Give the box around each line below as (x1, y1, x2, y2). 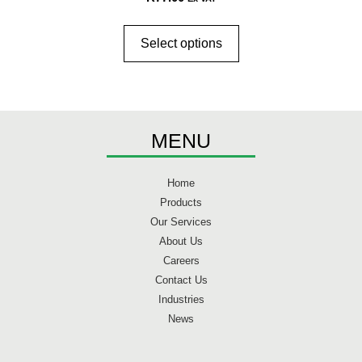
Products (160, 196, 202, 208)
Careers (162, 254, 200, 267)
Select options (140, 36, 222, 50)
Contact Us (154, 273, 208, 286)
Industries (158, 293, 204, 305)
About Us (159, 234, 203, 247)
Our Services (150, 215, 212, 228)
